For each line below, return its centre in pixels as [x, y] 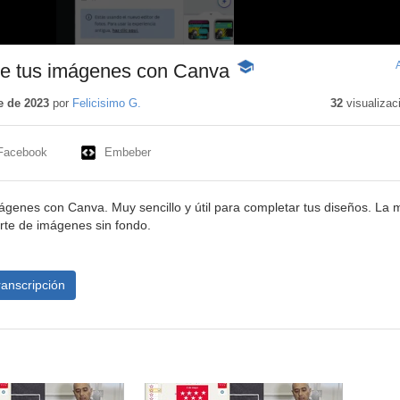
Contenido [263, 86]
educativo [262, 104]
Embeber [127, 153]
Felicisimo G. [106, 104]
